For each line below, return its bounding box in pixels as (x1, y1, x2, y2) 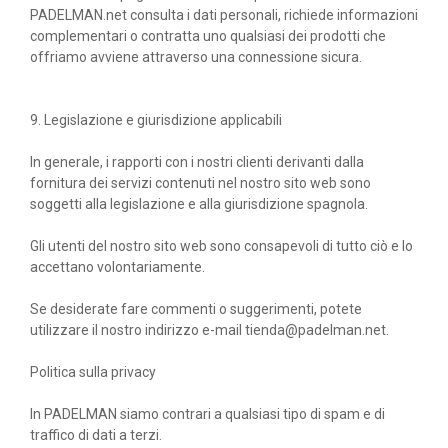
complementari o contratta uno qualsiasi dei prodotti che (30, 28, 386, 45)
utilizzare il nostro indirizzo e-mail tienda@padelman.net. (30, 322, 389, 339)
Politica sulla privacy (30, 364, 156, 381)
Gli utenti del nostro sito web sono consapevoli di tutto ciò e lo (30, 238, 413, 255)
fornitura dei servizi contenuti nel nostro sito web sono (30, 175, 371, 192)
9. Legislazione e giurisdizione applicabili (30, 112, 282, 129)
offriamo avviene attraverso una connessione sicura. (30, 49, 362, 66)
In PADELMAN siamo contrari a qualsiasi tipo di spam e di (30, 406, 385, 423)
